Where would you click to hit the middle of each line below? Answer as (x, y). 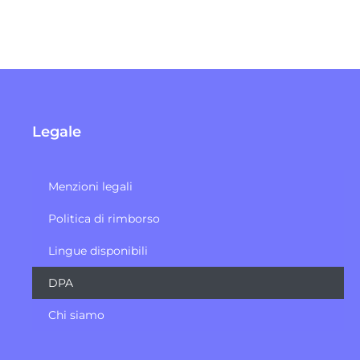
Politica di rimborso (104, 218)
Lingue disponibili (98, 250)
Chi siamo (76, 315)
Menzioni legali (90, 186)
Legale (57, 131)
